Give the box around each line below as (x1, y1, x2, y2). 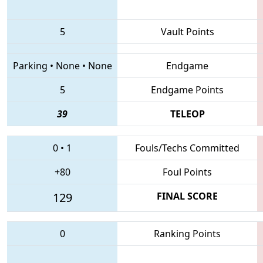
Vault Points (160, 25, 214, 38)
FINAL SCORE (157, 189, 218, 203)
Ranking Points (154, 227, 221, 240)
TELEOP (170, 107, 205, 120)
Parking (12, 59, 48, 72)
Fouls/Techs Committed (135, 141, 240, 154)
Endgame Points (151, 83, 224, 96)
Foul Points (163, 165, 212, 178)
